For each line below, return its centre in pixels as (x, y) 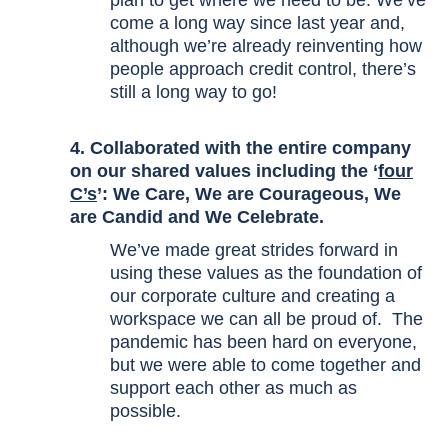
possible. (145, 411)
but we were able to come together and (265, 365)
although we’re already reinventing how (266, 46)
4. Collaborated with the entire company (240, 148)
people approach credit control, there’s (263, 69)
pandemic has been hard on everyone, (263, 342)
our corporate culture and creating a (252, 296)
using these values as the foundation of (266, 273)
